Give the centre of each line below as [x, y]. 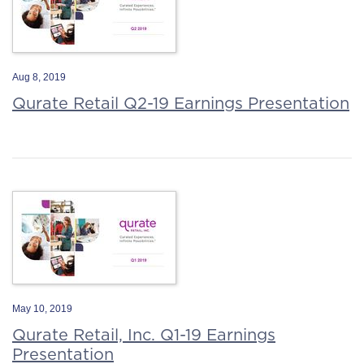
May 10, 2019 [42, 309]
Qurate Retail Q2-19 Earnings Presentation [181, 103]
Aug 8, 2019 [39, 77]
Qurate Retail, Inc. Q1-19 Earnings [144, 335]
